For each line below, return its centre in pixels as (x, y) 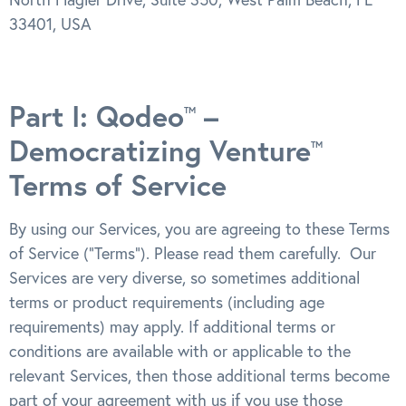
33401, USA (50, 24)
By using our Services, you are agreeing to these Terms (199, 228)
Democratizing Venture (160, 150)
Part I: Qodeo (97, 116)
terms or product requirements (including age (167, 302)
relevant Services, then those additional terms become (199, 375)
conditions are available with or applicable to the (180, 351)
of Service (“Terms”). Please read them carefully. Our (193, 253)
